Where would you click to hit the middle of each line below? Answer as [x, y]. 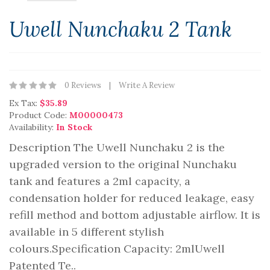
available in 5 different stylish [86, 232]
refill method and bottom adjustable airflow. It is [135, 215]
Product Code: [39, 115]
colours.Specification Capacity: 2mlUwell [117, 249]
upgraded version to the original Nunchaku [123, 164]
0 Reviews [83, 85]
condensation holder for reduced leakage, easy [132, 198]
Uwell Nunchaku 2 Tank [121, 29]
